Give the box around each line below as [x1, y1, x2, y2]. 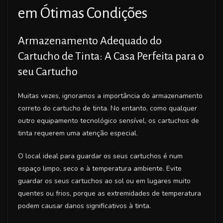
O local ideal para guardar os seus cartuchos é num [18, 151, 183, 161]
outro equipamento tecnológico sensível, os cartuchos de [18, 115, 199, 125]
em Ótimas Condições [18, 4, 147, 21]
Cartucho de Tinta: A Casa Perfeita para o [18, 50, 204, 62]
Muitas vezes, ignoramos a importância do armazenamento [18, 91, 203, 101]
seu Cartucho [18, 65, 78, 78]
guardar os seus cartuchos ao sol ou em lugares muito [18, 176, 191, 186]
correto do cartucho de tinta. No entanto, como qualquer [18, 103, 197, 113]
